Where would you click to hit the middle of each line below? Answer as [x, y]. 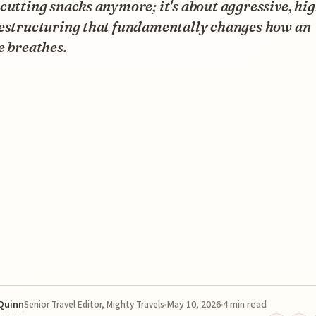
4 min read [245, 304]
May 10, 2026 [194, 304]
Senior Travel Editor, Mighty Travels [94, 304]
